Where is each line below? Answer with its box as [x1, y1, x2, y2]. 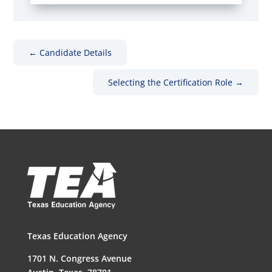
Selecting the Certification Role [107, 76, 233, 89]
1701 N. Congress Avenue [27, 253, 132, 265]
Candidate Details [39, 47, 112, 59]
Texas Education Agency [27, 230, 127, 242]
